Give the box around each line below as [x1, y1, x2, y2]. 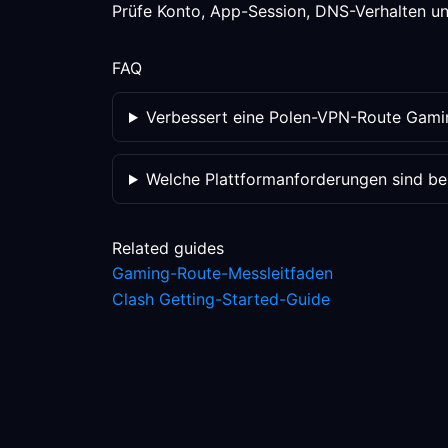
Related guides [112, 238, 224, 258]
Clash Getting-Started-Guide [112, 289, 330, 309]
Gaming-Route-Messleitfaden [112, 263, 333, 283]
